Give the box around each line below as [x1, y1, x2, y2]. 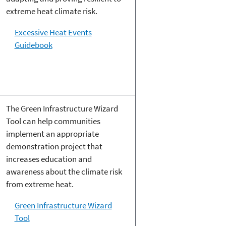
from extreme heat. [6, 179, 74, 190]
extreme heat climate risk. [6, 6, 97, 17]
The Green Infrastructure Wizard [6, 103, 118, 115]
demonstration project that [6, 141, 102, 152]
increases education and [6, 153, 92, 165]
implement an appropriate [6, 128, 99, 140]
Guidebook [14, 39, 52, 51]
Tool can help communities [6, 116, 100, 127]
